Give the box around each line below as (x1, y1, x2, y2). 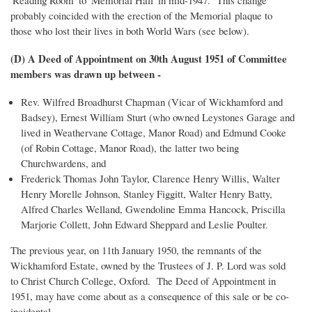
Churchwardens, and (20, 156, 106, 171)
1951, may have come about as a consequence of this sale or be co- (10, 289, 289, 304)
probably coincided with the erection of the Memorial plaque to (10, 8, 272, 23)
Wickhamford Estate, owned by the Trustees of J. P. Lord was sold (10, 258, 286, 273)
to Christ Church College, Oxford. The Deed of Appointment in (10, 274, 276, 288)
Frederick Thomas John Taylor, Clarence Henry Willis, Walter (20, 171, 280, 186)
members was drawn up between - (10, 66, 161, 82)
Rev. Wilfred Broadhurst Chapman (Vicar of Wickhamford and (20, 95, 283, 109)
